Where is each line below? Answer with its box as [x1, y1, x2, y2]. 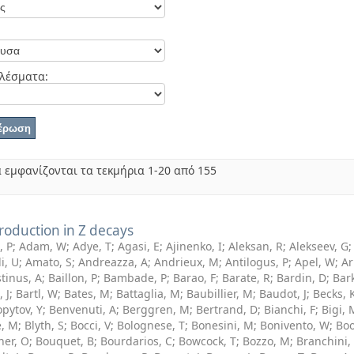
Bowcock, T [179, 333, 236, 348]
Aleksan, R [228, 239, 283, 254]
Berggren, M [122, 302, 190, 317]
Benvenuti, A [49, 302, 116, 317]
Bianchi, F [264, 302, 315, 317]
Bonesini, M [191, 318, 254, 333]
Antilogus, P [225, 254, 288, 269]
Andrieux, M [154, 254, 219, 269]
